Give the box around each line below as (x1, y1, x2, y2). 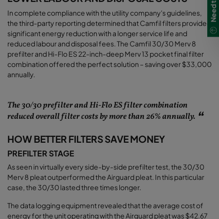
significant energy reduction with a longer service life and (7, 28, 187, 38)
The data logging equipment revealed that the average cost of (7, 200, 203, 210)
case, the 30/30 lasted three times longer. (7, 182, 141, 192)
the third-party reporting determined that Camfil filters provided (7, 18, 211, 27)
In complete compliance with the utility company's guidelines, (7, 8, 202, 17)
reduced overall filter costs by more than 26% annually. (7, 110, 197, 122)
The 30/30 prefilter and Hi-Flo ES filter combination (7, 99, 188, 111)
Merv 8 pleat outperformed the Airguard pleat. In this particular (7, 172, 204, 181)
